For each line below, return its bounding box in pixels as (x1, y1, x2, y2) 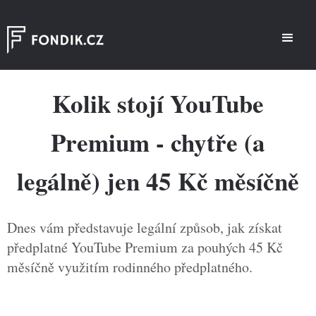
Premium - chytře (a (51, 124, 265, 160)
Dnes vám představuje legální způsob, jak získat (7, 218, 282, 237)
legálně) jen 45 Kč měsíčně (17, 163, 299, 199)
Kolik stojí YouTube (52, 85, 264, 121)
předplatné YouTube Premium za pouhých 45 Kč (7, 238, 283, 257)
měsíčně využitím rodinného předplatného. (7, 257, 253, 276)
